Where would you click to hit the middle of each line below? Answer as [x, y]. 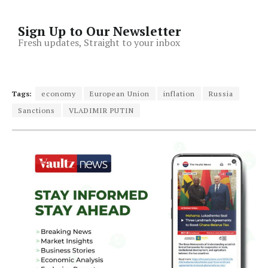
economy [59, 94]
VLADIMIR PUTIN [101, 111]
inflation [179, 94]
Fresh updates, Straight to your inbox [99, 43]
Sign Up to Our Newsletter [99, 31]
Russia [221, 94]
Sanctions [36, 111]
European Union [120, 94]
